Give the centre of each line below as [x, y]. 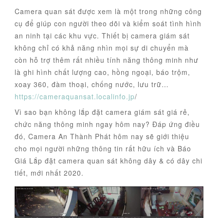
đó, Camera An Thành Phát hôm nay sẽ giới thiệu [102, 136]
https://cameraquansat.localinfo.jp [75, 97]
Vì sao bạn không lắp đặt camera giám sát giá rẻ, [102, 112]
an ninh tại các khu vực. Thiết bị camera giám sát [102, 36]
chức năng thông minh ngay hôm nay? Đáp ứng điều [107, 124]
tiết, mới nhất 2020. [49, 173]
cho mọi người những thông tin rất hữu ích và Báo [103, 149]
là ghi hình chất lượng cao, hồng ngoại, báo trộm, [102, 72]
